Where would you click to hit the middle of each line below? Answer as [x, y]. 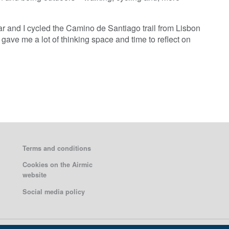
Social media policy [54, 192]
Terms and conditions [57, 148]
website [35, 175]
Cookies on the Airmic [58, 165]
